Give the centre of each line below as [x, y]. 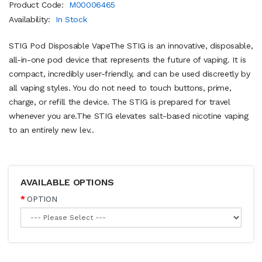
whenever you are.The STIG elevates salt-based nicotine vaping [129, 116]
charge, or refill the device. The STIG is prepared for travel [120, 101]
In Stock [71, 19]
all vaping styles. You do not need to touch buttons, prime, [120, 87]
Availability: [31, 19]
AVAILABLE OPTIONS [68, 182]
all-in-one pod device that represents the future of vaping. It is [127, 59]
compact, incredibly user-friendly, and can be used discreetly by [130, 73]
